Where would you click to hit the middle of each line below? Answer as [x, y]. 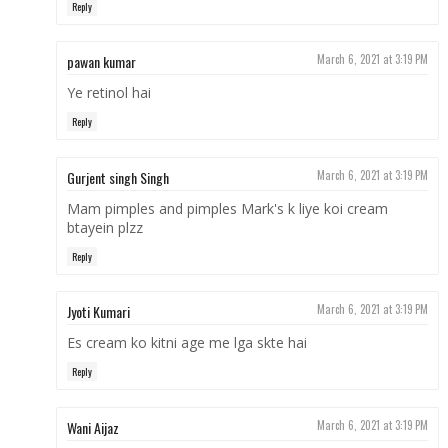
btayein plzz [104, 227]
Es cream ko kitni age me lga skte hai [186, 343]
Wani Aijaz [92, 427]
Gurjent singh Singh [117, 177]
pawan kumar [101, 62]
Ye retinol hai [108, 93]
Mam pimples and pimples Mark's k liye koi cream [227, 208]
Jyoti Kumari [98, 312]
